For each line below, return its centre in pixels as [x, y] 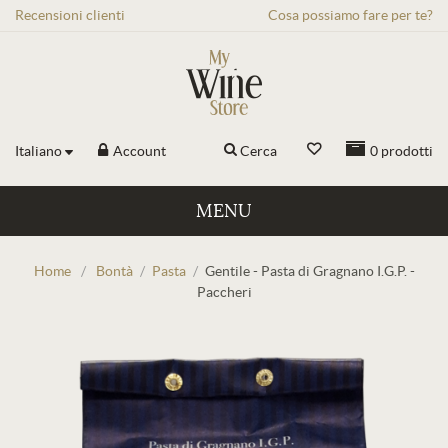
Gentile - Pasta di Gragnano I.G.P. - [309, 271]
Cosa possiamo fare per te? [350, 15]
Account [138, 151]
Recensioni [50, 15]
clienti [105, 15]
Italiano [38, 151]
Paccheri [224, 292]
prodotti [407, 151]
